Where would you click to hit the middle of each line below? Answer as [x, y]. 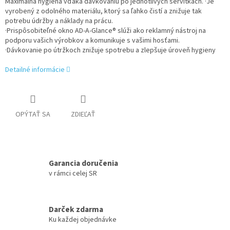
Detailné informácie [35, 70]
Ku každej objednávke [83, 219]
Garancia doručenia [83, 163]
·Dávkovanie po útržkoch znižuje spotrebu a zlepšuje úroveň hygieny [110, 51]
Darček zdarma [76, 209]
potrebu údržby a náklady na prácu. [59, 21]
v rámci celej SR [73, 173]
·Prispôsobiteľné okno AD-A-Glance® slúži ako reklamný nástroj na [106, 31]
